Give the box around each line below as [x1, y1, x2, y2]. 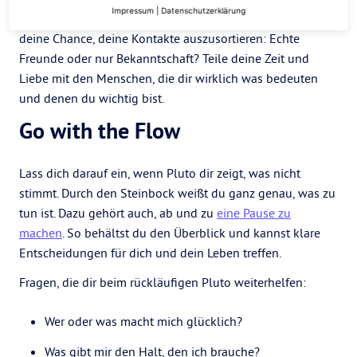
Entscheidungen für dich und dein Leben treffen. [19, 245, 281, 261]
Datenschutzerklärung [161, 6, 245, 15]
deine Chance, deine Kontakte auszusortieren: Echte [19, 30, 300, 46]
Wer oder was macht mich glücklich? [45, 313, 242, 329]
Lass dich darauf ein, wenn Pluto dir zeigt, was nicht [19, 165, 300, 181]
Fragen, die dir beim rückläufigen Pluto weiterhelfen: [19, 274, 306, 290]
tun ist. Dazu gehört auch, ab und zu [19, 205, 217, 221]
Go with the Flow [19, 116, 180, 145]
